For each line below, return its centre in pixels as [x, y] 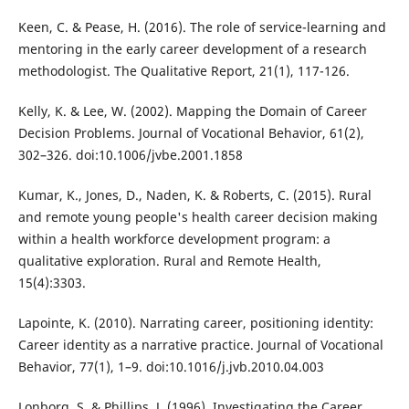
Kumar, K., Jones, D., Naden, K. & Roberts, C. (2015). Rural [194, 194]
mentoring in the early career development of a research [192, 48]
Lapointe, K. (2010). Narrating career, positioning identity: [195, 322]
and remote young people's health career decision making [198, 216]
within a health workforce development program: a [174, 238]
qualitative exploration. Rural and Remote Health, [169, 260]
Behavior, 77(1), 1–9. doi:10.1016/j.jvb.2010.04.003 [171, 366]
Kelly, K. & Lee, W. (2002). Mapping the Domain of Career [192, 110]
